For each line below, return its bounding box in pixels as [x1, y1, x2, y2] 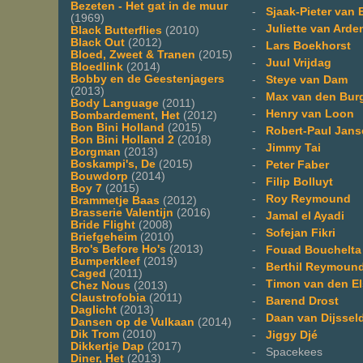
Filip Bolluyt [266, 175, 333, 188]
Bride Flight [70, 218, 135, 231]
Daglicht [70, 303, 117, 316]
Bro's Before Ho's [70, 242, 166, 255]
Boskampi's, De [70, 157, 156, 170]
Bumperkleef [70, 254, 140, 267]
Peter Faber [266, 158, 329, 171]
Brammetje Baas [70, 194, 160, 207]
